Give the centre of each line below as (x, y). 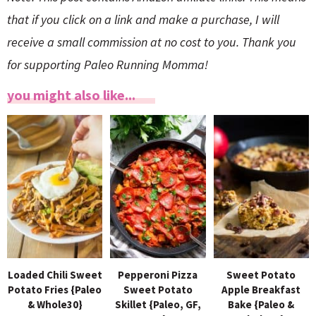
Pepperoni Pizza (158, 275)
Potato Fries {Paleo (55, 290)
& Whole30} (55, 305)
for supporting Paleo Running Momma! (108, 65)
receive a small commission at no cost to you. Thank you (152, 42)
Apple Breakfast (261, 290)
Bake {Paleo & (261, 305)
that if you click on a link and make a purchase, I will (143, 20)
